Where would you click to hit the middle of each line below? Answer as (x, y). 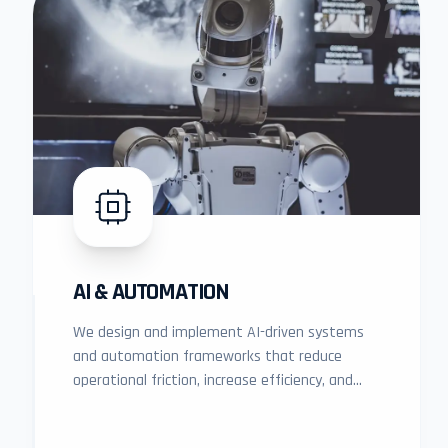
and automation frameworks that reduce (207, 356)
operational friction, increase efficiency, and (213, 380)
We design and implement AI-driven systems (218, 332)
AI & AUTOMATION (151, 292)
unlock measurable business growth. (190, 404)
